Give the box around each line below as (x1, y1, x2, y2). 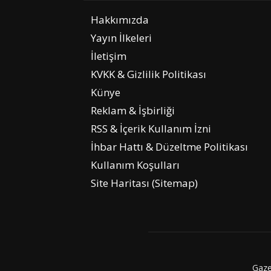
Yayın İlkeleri (91, 31, 152, 45)
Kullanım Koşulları (91, 158, 180, 172)
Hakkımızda (91, 13, 149, 27)
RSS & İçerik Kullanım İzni (91, 122, 211, 136)
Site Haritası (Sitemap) (91, 176, 198, 191)
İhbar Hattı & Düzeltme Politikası (91, 140, 248, 154)
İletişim (91, 49, 126, 64)
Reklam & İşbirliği (91, 103, 175, 118)
